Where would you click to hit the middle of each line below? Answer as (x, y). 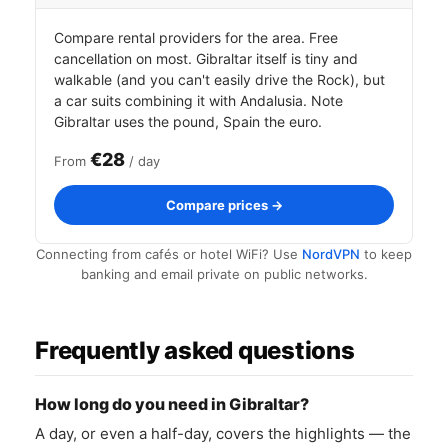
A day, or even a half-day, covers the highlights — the (223, 433)
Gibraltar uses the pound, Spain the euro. (188, 121)
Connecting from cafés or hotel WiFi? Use (169, 254)
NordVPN (331, 254)
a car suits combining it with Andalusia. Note (198, 100)
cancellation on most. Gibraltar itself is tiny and (206, 58)
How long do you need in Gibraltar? (172, 404)
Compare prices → (224, 205)
